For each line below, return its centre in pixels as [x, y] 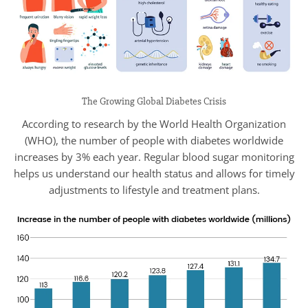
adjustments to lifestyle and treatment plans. [154, 190]
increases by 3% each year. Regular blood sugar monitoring [154, 157]
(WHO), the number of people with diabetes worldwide [154, 141]
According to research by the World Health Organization [154, 124]
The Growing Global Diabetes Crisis [154, 102]
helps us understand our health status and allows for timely [154, 174]
